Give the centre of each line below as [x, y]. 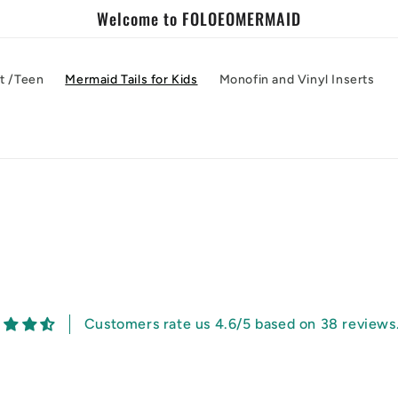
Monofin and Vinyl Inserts [297, 79]
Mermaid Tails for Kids [131, 79]
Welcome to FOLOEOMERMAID [199, 18]
